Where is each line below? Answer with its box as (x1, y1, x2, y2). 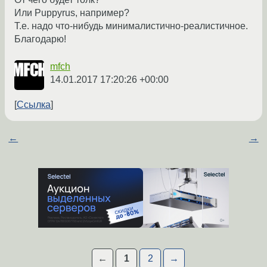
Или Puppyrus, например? (14, 8, 129, 18)
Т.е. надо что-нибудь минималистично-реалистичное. (14, 21, 248, 32)
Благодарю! (14, 34, 66, 45)
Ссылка (17, 100, 51, 110)
